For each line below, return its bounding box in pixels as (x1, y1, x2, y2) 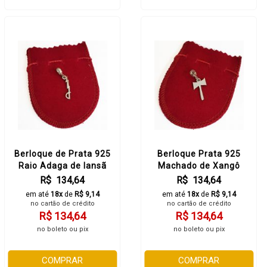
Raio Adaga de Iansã (18, 161, 107, 170)
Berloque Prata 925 (157, 149, 241, 159)
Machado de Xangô (157, 161, 240, 170)
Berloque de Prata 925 (14, 149, 111, 159)
